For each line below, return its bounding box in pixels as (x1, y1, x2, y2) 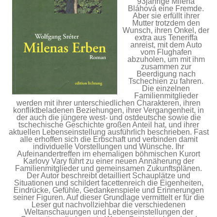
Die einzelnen (142, 84, 190, 93)
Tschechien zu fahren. (128, 77, 203, 85)
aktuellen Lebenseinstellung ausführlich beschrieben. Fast (8, 127, 209, 136)
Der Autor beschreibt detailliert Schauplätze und (27, 171, 190, 180)
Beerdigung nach (136, 69, 196, 78)
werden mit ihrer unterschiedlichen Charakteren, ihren (16, 98, 201, 107)
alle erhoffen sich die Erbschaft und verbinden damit (19, 135, 198, 143)
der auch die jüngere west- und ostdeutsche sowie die (16, 113, 201, 122)
